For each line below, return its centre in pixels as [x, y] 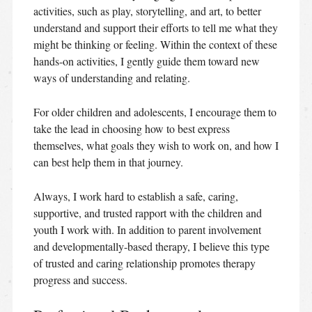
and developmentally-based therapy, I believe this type [151, 246]
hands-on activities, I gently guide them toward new [146, 61]
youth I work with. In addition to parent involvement [147, 229]
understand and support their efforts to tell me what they [155, 27]
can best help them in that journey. [108, 162]
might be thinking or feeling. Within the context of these [155, 44]
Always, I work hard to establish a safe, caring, [135, 196]
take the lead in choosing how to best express [131, 128]
